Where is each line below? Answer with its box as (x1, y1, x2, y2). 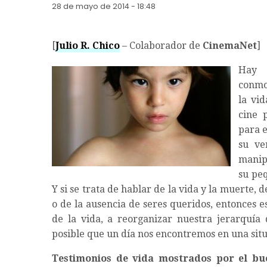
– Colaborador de (120, 40, 203, 52)
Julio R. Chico (55, 40, 120, 52)
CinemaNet (203, 40, 257, 52)
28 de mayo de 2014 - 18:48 (52, 1, 156, 12)
